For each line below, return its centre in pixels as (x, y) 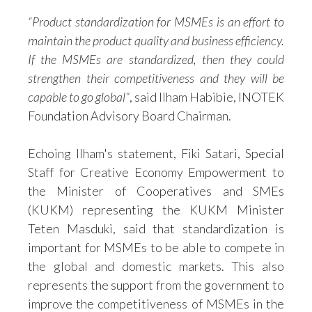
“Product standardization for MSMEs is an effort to (156, 22)
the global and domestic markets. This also (156, 266)
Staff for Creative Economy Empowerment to (156, 172)
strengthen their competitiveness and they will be (156, 78)
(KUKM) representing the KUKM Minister (156, 210)
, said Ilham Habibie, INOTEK (207, 97)
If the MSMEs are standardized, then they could (156, 59)
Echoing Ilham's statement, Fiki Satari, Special (156, 153)
